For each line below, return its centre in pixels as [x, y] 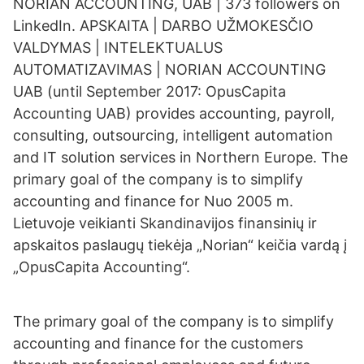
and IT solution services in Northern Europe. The [180, 157]
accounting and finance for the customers [158, 343]
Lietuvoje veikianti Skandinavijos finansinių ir [165, 223]
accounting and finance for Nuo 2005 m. [153, 201]
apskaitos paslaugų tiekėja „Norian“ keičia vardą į [180, 245]
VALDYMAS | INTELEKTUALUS [118, 48]
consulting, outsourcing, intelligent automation [173, 135]
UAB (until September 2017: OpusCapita [149, 91]
